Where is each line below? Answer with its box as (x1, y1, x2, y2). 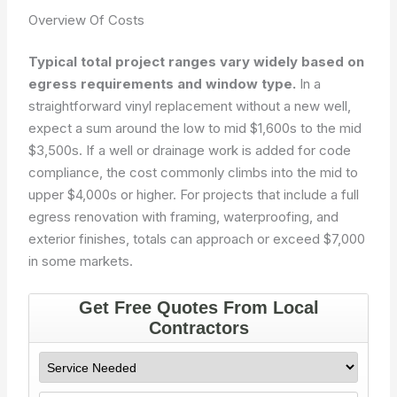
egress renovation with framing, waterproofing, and (28, 208, 339, 225)
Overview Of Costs (28, 11, 145, 28)
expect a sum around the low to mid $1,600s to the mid (28, 120, 362, 136)
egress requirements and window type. (28, 75, 297, 92)
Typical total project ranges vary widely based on (28, 53, 365, 70)
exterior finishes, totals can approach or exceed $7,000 (28, 230, 366, 247)
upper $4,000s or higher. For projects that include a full (28, 186, 360, 203)
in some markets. (28, 253, 134, 269)
